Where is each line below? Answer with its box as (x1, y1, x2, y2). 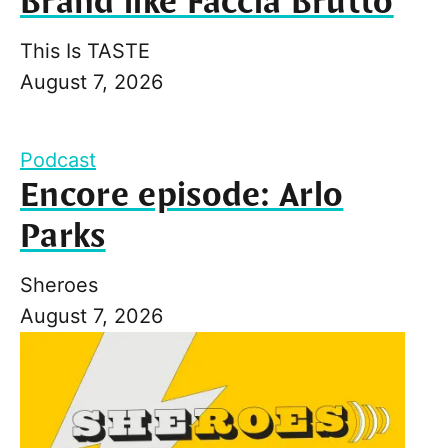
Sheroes (20, 272, 98, 297)
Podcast (20, 147, 96, 172)
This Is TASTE (20, 38, 150, 63)
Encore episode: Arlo (20, 173, 344, 218)
